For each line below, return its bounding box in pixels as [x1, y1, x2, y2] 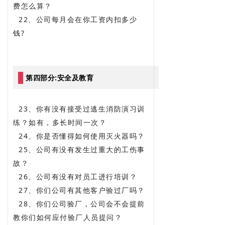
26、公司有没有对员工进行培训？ [13, 171, 137, 181]
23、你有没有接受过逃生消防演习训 [13, 103, 145, 114]
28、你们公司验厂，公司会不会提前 [13, 198, 145, 208]
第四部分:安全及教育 [26, 72, 93, 82]
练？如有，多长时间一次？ [13, 117, 109, 127]
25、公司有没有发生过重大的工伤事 [13, 144, 145, 154]
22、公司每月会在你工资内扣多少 [13, 14, 137, 24]
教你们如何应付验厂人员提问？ [13, 212, 122, 222]
